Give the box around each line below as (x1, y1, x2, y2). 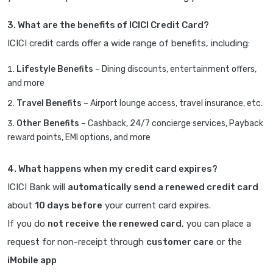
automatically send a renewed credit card (68, 181, 258, 193)
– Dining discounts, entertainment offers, (93, 63, 257, 74)
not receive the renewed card (48, 218, 182, 229)
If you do (7, 218, 48, 229)
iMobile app (7, 254, 57, 266)
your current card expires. (102, 199, 211, 211)
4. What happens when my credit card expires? (7, 163, 218, 174)
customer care (146, 236, 214, 247)
